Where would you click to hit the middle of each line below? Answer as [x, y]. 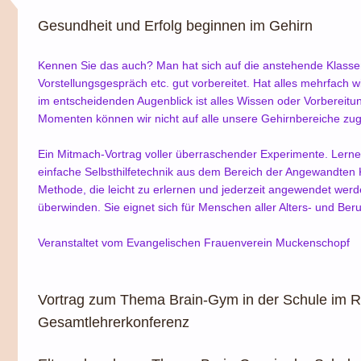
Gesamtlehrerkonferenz [113, 322]
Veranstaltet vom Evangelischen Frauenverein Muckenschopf [193, 243]
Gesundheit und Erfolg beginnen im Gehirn [175, 26]
